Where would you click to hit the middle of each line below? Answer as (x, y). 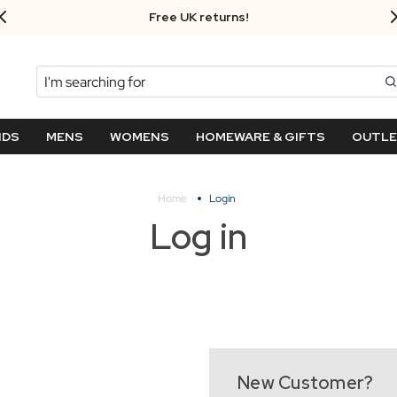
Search (58, 76)
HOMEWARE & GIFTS (260, 136)
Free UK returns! (198, 17)
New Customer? (306, 383)
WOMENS (139, 136)
